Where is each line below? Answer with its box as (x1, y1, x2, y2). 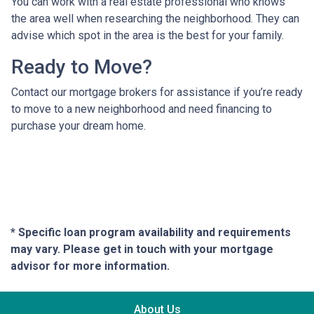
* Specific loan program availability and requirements (11, 226, 291, 239)
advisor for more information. (11, 259, 170, 273)
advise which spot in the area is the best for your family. (11, 29, 284, 42)
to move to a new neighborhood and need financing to (11, 102, 272, 116)
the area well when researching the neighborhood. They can (11, 12, 299, 25)
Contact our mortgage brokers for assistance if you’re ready (11, 86, 303, 99)
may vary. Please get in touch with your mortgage (11, 243, 273, 256)
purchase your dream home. (11, 119, 146, 132)
